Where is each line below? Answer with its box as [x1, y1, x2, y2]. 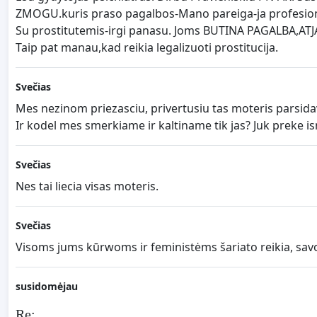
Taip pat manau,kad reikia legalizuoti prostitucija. [16, 40, 278, 56]
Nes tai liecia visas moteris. [16, 178, 158, 195]
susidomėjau [16, 279, 78, 294]
